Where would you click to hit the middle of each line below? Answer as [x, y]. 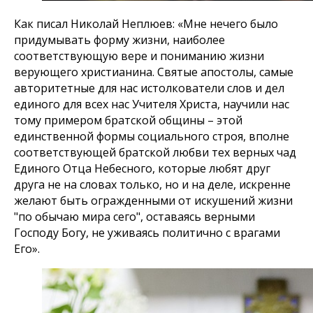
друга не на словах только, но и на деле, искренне [152, 184]
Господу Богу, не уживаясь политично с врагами [147, 233]
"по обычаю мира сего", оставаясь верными [134, 217]
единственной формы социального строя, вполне [152, 136]
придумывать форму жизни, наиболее [119, 40]
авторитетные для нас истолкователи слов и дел [149, 88]
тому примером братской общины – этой [128, 120]
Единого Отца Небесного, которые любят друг [142, 168]
